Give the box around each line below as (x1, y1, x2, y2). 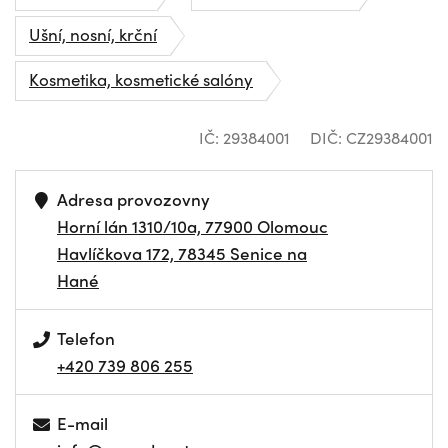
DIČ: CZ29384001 (310, 126, 433, 149)
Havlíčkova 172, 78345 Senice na (57, 241, 307, 265)
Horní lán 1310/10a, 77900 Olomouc (57, 214, 328, 238)
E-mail (57, 411, 109, 435)
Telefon (57, 326, 116, 350)
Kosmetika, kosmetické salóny (29, 67, 253, 91)
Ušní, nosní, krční (29, 22, 157, 46)
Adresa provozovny (57, 187, 211, 211)
